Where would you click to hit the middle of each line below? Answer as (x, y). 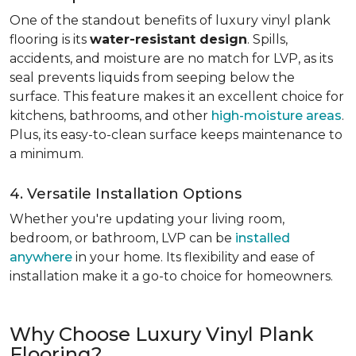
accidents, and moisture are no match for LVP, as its (171, 58)
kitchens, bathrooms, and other (110, 116)
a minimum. (46, 154)
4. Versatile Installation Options (126, 194)
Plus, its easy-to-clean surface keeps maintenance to (176, 135)
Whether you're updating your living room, (147, 219)
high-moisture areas (277, 116)
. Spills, (267, 39)
